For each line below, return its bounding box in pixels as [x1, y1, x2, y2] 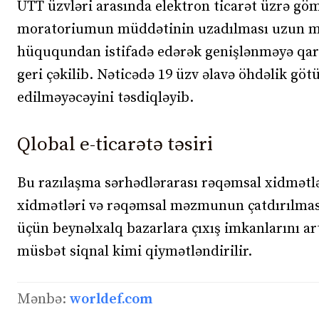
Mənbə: [17, 290, 70, 308]
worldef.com [70, 290, 152, 308]
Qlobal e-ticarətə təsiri [17, 132, 213, 157]
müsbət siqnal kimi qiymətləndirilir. [17, 242, 252, 261]
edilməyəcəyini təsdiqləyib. [17, 88, 194, 107]
